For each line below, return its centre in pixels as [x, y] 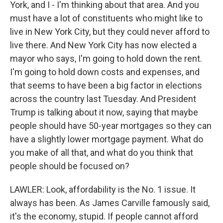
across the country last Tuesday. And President [103, 99]
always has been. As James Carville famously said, [110, 203]
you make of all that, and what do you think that [102, 153]
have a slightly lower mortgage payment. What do [107, 139]
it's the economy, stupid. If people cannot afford [104, 216]
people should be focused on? [70, 166]
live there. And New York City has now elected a [103, 45]
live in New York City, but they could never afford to [110, 32]
